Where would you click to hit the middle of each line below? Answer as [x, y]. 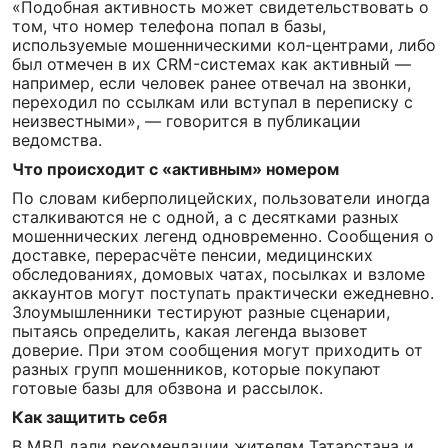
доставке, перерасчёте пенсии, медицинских [192, 255]
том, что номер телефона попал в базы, [169, 26]
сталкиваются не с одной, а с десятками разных [205, 217]
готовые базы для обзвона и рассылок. [167, 388]
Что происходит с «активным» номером [175, 169]
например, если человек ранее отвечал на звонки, [211, 83]
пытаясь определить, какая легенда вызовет [190, 331]
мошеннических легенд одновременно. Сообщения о [223, 236]
